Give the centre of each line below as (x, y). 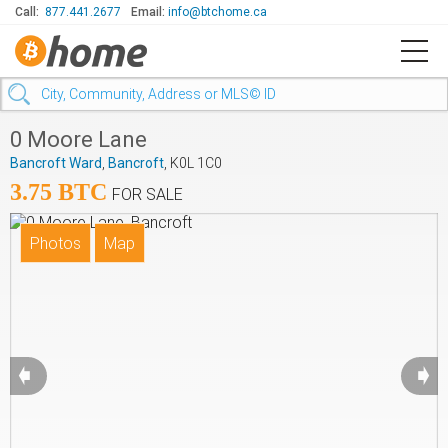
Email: (149, 12)
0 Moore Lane (78, 139)
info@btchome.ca (217, 12)
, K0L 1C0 (193, 163)
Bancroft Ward (56, 163)
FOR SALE (147, 194)
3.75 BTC (58, 192)
